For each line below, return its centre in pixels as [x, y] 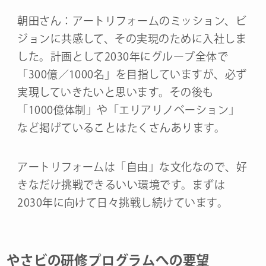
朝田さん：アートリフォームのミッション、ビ [132, 21]
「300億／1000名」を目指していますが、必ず [132, 75]
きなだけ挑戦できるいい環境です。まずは [121, 185]
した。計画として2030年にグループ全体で [123, 57]
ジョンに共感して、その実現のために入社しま [132, 39]
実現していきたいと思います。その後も [115, 92]
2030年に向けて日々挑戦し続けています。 [123, 203]
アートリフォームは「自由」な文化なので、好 [132, 167]
